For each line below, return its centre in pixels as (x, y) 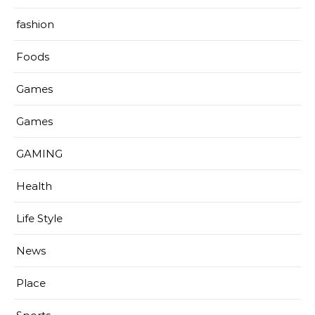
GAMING (39, 153)
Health (34, 186)
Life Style (39, 218)
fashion (35, 24)
